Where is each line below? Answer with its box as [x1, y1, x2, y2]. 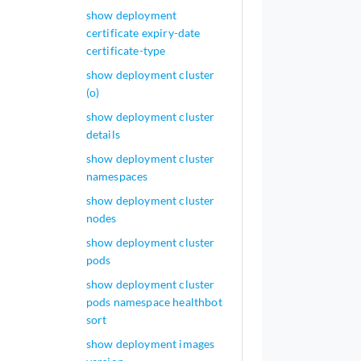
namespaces [85, 169, 148, 183]
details [85, 127, 120, 141]
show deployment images [85, 337, 215, 351]
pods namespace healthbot [85, 295, 222, 309]
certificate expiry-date [85, 26, 201, 39]
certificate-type [85, 44, 166, 57]
